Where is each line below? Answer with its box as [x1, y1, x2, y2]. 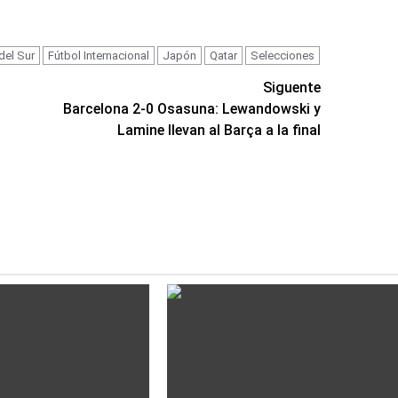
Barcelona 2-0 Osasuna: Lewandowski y [63, 99, 322, 117]
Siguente [263, 78, 322, 96]
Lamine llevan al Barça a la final [117, 121, 322, 139]
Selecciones [250, 48, 314, 62]
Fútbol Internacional [47, 48, 149, 62]
